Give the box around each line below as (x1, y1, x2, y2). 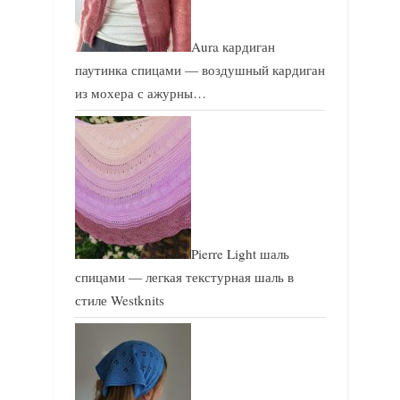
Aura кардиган (191, 37, 275, 56)
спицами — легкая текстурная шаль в (75, 268, 294, 287)
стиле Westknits (75, 291, 164, 310)
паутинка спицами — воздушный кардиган (75, 61, 325, 79)
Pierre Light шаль (191, 245, 289, 263)
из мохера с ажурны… (75, 84, 206, 103)
